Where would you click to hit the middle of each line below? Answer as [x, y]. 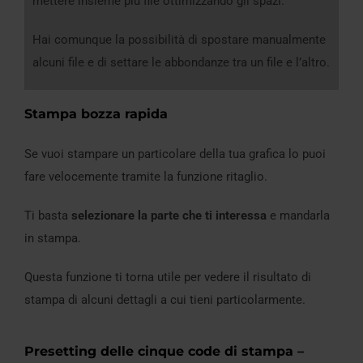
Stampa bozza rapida [96, 113]
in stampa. [53, 238]
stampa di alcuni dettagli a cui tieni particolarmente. [165, 299]
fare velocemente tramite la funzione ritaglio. [146, 176]
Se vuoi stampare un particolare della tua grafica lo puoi [175, 154]
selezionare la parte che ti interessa [169, 215]
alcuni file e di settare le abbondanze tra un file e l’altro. [181, 62]
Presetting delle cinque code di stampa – [164, 351]
